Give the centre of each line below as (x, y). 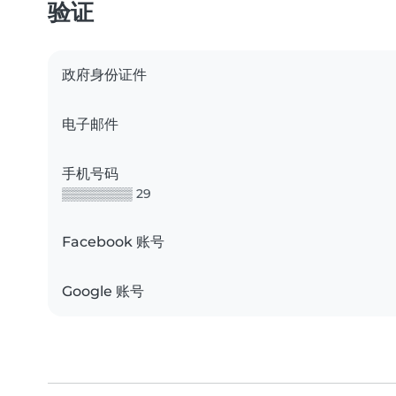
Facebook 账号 (113, 242)
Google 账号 (103, 292)
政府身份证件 (104, 75)
